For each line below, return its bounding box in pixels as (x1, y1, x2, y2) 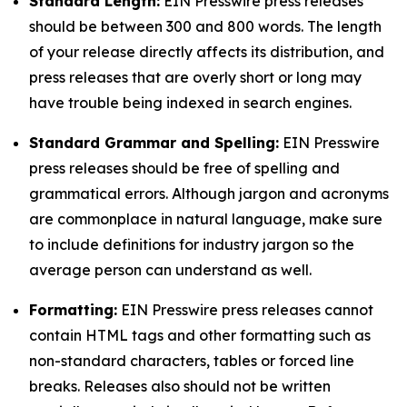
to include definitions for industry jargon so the (29, 235, 354, 253)
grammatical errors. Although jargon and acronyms (29, 184, 389, 203)
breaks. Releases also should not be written (29, 377, 331, 395)
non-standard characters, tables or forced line (29, 352, 354, 370)
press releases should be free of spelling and (29, 159, 340, 177)
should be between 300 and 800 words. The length (29, 17, 382, 35)
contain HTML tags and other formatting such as (29, 326, 371, 344)
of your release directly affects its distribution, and (29, 43, 384, 61)
